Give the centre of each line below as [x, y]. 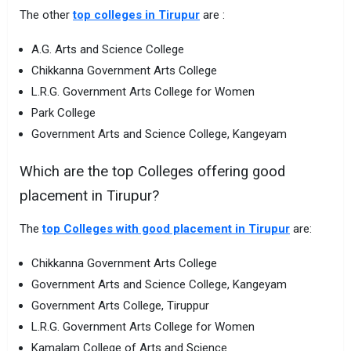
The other [46, 14]
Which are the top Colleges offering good [152, 172]
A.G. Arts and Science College [108, 49]
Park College [63, 112]
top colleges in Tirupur [136, 14]
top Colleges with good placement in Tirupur [166, 229]
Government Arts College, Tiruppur [120, 306]
